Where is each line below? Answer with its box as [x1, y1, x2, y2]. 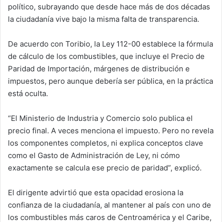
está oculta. [8, 88, 48, 98]
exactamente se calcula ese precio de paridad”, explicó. [8, 163, 202, 172]
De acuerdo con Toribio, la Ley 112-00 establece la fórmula [8, 39, 213, 49]
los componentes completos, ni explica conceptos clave [8, 138, 203, 148]
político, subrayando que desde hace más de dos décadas [8, 1, 210, 11]
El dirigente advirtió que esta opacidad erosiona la [8, 187, 183, 197]
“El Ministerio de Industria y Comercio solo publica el [8, 113, 193, 123]
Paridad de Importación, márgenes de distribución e [8, 63, 190, 73]
